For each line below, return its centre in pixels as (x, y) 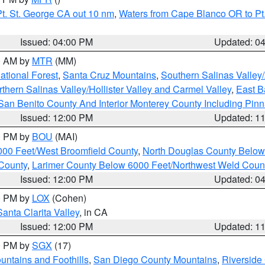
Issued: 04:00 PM (57, 42)
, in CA (93, 212)
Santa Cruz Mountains (109, 75)
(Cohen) (68, 198)
